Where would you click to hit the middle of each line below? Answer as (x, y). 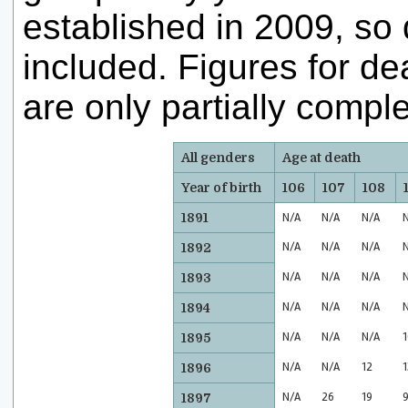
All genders (218, 157)
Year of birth (221, 187)
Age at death (321, 157)
